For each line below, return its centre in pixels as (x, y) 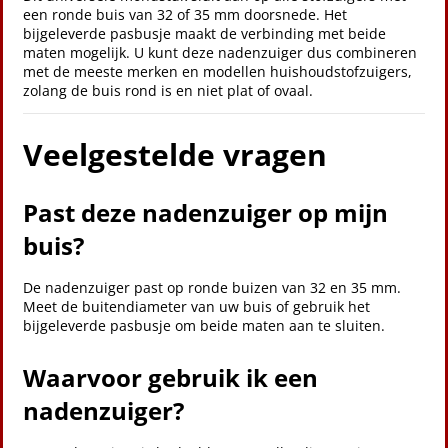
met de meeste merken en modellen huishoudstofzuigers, (217, 71)
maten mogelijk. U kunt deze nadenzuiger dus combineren (220, 52)
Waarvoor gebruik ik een (170, 377)
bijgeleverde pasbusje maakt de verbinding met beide (204, 33)
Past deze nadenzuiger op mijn (205, 212)
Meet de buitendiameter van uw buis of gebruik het (196, 306)
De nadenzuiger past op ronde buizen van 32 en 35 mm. (212, 287)
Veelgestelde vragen (175, 154)
